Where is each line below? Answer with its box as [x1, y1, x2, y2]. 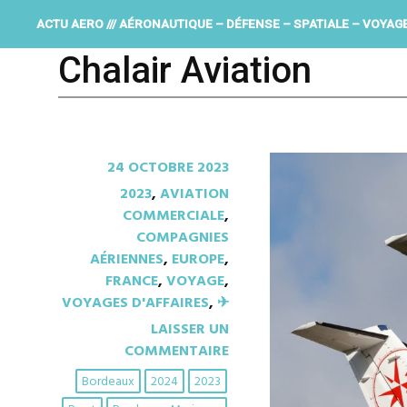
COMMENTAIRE [124, 340, 229, 363]
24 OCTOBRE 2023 [107, 156, 229, 180]
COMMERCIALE [123, 204, 224, 228]
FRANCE [105, 270, 158, 293]
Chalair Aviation [58, 49, 312, 92]
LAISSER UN [151, 318, 229, 342]
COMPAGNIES [136, 226, 229, 250]
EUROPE [172, 248, 224, 272]
